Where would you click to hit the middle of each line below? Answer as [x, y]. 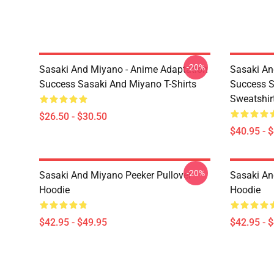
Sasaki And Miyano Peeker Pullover [115, 175]
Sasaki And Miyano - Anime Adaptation [124, 69]
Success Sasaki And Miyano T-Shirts [118, 84]
